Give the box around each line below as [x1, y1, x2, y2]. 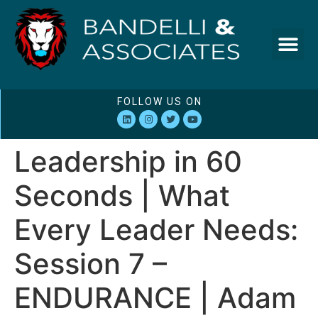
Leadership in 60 [14, 144, 242, 180]
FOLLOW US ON [116, 96, 202, 108]
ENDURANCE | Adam [14, 280, 296, 316]
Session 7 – [14, 246, 167, 282]
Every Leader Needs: [14, 212, 298, 248]
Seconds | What [14, 178, 230, 214]
